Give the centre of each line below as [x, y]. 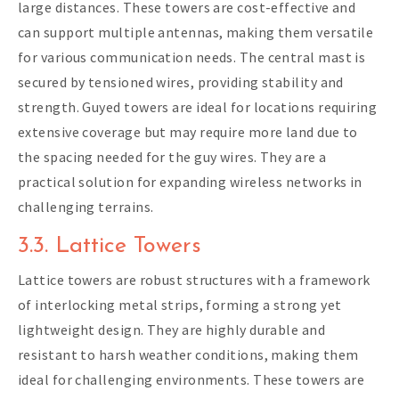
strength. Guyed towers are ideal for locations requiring [198, 107]
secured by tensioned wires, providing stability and [181, 82]
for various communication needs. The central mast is [192, 57]
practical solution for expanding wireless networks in [190, 182]
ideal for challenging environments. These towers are [191, 380]
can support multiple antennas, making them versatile [196, 33]
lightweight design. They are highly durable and [172, 330]
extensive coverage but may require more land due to [188, 132]
